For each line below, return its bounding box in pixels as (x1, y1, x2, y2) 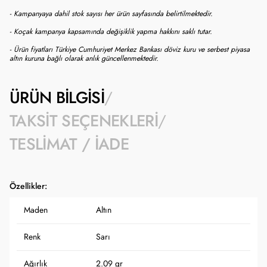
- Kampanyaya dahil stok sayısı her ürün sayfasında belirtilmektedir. (10, 8, 213, 18)
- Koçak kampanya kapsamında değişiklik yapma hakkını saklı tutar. (10, 26, 212, 36)
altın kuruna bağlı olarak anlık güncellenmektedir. (10, 53, 159, 63)
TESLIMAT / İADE (10, 133, 129, 155)
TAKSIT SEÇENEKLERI (10, 110, 159, 132)
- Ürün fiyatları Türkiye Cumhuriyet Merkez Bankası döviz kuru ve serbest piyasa (10, 44, 250, 54)
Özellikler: (10, 181, 47, 192)
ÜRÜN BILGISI (10, 87, 105, 108)
